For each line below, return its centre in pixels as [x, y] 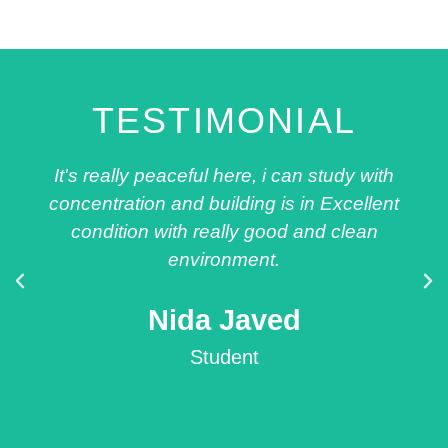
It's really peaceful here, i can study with [224, 176]
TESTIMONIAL [224, 121]
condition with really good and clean [224, 232]
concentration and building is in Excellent [224, 204]
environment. [224, 260]
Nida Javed [224, 320]
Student [224, 357]
